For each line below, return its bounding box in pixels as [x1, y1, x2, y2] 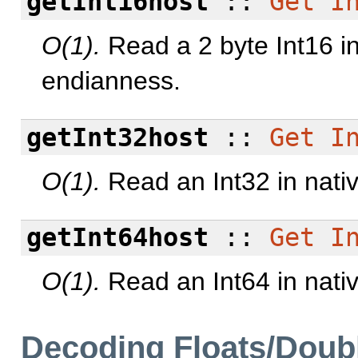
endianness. [42, 66, 181, 96]
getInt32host [26, 122, 209, 152]
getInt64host [26, 223, 209, 253]
